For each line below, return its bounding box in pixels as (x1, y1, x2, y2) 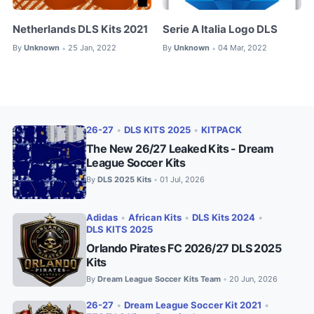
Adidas (86, 212, 118, 223)
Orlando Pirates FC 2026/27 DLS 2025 (86, 240, 281, 255)
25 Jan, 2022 (68, 43, 116, 53)
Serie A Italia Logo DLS (163, 23, 278, 36)
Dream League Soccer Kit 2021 (124, 299, 261, 310)
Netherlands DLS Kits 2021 (13, 23, 148, 36)
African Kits (128, 212, 182, 223)
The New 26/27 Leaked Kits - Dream (86, 141, 274, 156)
